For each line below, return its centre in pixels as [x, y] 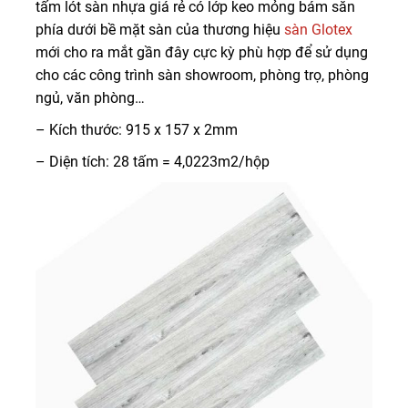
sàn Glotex [318, 30]
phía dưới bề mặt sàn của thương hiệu [160, 30]
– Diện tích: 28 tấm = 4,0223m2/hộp [153, 162]
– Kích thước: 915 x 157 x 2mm [137, 130]
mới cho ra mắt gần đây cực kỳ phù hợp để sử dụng [202, 52]
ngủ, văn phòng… [90, 98]
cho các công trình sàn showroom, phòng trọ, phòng [202, 75]
